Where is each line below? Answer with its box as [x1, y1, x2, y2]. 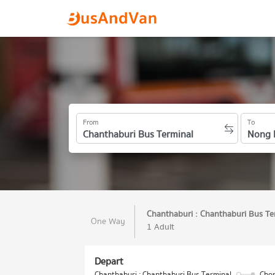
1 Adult [147, 220, 174, 234]
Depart [95, 254, 123, 269]
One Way [91, 215, 125, 228]
